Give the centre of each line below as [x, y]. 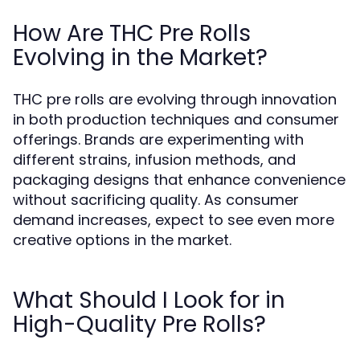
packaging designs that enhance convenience [179, 180]
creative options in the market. [122, 240]
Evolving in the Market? [140, 57]
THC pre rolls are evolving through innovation [175, 99]
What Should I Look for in [149, 300]
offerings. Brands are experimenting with [158, 139]
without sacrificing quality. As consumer [156, 200]
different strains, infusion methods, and [154, 160]
